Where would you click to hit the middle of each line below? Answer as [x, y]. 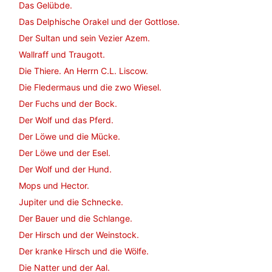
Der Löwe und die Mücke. [70, 136]
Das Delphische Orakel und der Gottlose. [99, 22]
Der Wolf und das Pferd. [66, 120]
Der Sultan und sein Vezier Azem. [84, 38]
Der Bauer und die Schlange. [76, 218]
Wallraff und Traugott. [62, 54]
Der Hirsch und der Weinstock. [79, 235]
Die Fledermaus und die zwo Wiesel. [90, 87]
